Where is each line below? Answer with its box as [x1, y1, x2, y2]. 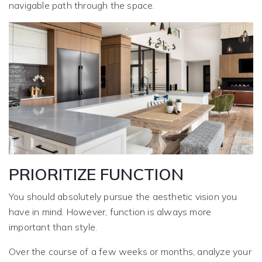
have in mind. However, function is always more [9, 206, 212, 218]
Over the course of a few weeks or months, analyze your [9, 246, 251, 258]
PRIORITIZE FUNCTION [9, 164, 184, 185]
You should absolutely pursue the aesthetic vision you [9, 191, 237, 203]
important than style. [9, 221, 98, 233]
